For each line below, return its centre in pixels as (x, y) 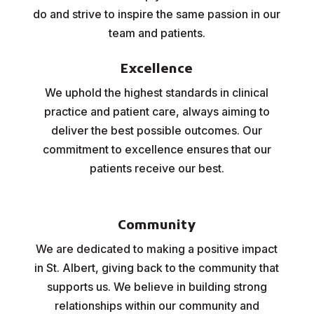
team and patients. (157, 33)
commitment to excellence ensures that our (157, 149)
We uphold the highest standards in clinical (157, 93)
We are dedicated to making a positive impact (157, 249)
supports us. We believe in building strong (157, 287)
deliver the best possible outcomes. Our (157, 130)
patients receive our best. (157, 168)
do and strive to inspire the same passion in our (157, 14)
